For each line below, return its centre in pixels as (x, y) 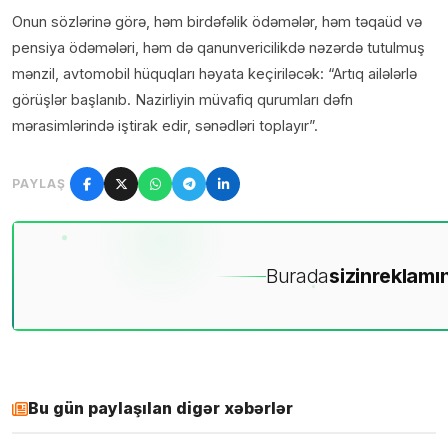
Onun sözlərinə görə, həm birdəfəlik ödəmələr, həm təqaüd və (217, 22)
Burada (297, 276)
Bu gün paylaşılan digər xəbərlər (160, 408)
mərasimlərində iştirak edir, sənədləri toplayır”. (165, 126)
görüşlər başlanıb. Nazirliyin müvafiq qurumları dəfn (182, 100)
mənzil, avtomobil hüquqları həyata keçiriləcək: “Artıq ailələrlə (214, 74)
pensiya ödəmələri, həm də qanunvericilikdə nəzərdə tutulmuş (218, 48)
